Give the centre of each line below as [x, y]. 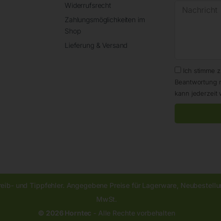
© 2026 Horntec [65, 213]
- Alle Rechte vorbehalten [133, 213]
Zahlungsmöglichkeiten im [105, 20]
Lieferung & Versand [96, 45]
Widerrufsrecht [88, 5]
